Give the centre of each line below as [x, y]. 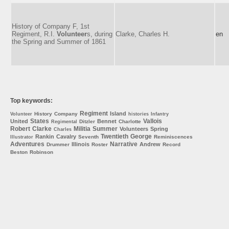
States [40, 121]
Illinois [81, 144]
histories [139, 114]
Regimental [64, 121]
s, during [100, 34]
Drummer [58, 144]
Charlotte [130, 121]
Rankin [45, 136]
